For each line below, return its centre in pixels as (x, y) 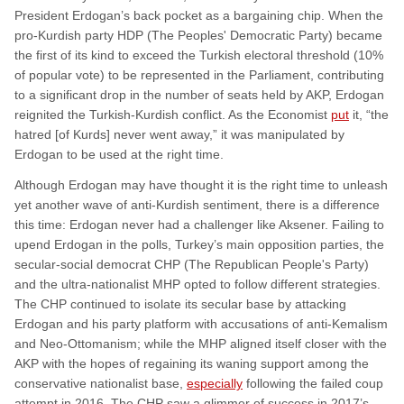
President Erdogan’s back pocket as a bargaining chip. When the (199, 16)
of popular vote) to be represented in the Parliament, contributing (199, 75)
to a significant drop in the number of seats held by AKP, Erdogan (199, 95)
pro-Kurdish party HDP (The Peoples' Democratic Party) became (198, 36)
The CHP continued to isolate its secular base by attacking (180, 304)
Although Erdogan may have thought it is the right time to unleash (201, 185)
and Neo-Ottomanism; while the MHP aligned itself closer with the (201, 344)
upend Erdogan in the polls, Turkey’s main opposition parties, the (199, 245)
